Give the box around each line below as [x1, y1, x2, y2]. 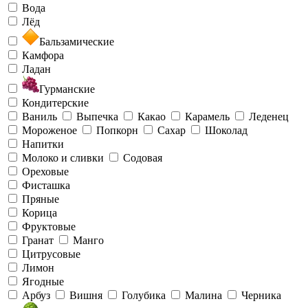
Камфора [22, 49, 64, 61]
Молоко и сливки [22, 151, 104, 164]
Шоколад [205, 124, 247, 136]
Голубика [122, 289, 166, 301]
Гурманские [39, 82, 95, 95]
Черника [241, 289, 281, 301]
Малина [185, 289, 222, 301]
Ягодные [22, 275, 64, 287]
